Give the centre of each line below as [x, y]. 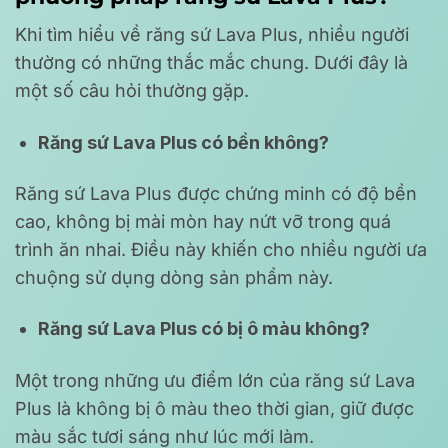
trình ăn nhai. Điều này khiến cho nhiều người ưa [221, 249]
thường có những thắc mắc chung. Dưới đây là [211, 63]
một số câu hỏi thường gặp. [132, 91]
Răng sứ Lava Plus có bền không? [184, 142]
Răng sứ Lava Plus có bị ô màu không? [204, 329]
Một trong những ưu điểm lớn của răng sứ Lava [215, 380]
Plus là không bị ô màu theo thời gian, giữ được [214, 408]
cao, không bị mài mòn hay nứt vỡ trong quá [203, 221]
